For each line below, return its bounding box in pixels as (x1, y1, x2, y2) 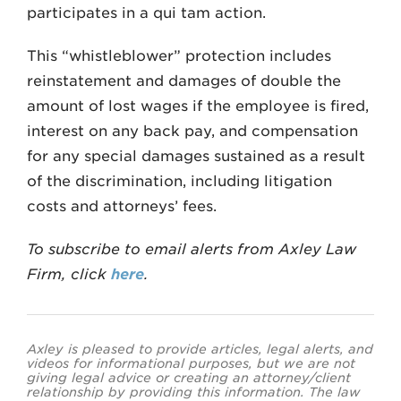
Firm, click (27, 266, 111, 283)
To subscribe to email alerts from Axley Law (27, 241, 356, 258)
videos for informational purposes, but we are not (27, 356, 355, 371)
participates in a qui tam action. (27, 4, 266, 21)
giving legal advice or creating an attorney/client (27, 371, 351, 385)
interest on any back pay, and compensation (27, 123, 358, 140)
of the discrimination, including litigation (27, 173, 332, 190)
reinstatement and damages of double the (27, 73, 341, 90)
